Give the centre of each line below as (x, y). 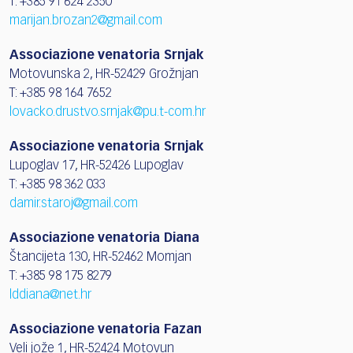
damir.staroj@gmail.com (74, 204)
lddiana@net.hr (50, 295)
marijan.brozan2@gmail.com (86, 21)
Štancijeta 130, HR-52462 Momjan (100, 257)
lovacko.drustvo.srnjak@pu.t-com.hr (108, 112)
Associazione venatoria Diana (104, 238)
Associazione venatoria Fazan (106, 330)
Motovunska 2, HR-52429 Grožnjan (104, 74)
